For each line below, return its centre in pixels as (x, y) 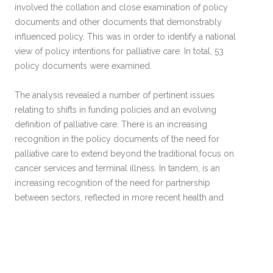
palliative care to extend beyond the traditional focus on (124, 153)
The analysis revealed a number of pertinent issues (115, 95)
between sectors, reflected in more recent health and (119, 197)
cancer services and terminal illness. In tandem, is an (117, 168)
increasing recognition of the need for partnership (112, 183)
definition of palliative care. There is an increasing (111, 124)
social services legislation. (66, 212)
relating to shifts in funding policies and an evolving (115, 109)
